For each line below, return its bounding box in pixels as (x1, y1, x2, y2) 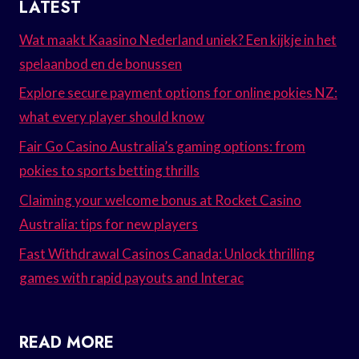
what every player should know (19, 108, 204, 126)
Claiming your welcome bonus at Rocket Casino (19, 192, 301, 209)
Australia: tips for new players (19, 216, 198, 233)
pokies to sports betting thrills (19, 162, 200, 179)
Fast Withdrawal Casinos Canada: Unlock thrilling (19, 244, 315, 262)
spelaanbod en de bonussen (19, 54, 182, 72)
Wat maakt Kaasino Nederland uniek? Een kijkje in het (19, 30, 337, 48)
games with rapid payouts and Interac (19, 268, 244, 286)
